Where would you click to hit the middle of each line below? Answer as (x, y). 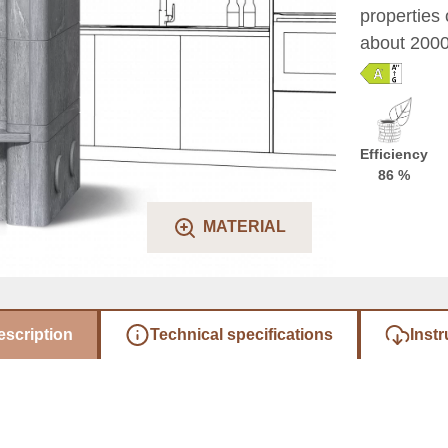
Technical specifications (241, 334)
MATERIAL (244, 227)
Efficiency (393, 154)
